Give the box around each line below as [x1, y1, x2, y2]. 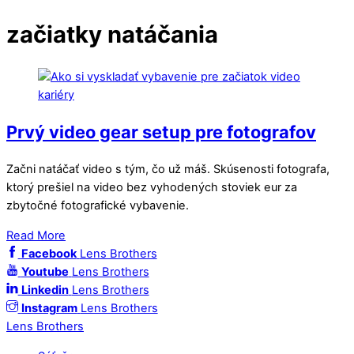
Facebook [21, 247, 77, 262]
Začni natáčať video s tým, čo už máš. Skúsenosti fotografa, [6, 162, 330, 177]
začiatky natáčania [6, 20, 218, 48]
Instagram [21, 301, 77, 316]
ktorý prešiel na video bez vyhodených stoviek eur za [6, 180, 297, 195]
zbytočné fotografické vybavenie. [6, 198, 189, 213]
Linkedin [21, 283, 69, 298]
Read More [6, 228, 66, 243]
